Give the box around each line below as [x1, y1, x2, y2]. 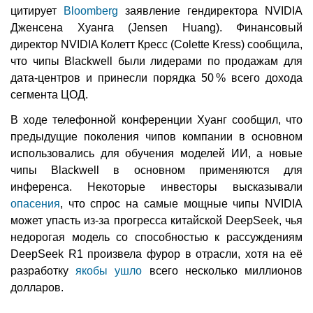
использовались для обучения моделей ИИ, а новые [10, 147, 303, 159]
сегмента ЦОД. [10, 88, 88, 101]
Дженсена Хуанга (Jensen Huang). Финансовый [10, 21, 303, 34]
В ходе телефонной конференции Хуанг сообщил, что [10, 113, 303, 126]
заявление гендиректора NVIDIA [118, 4, 303, 17]
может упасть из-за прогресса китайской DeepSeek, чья [10, 214, 303, 226]
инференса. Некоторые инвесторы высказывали [10, 180, 303, 193]
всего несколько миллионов [142, 264, 303, 277]
